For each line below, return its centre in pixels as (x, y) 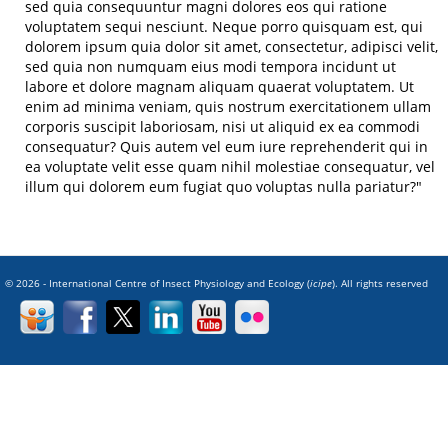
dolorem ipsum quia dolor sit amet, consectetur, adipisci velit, (231, 46)
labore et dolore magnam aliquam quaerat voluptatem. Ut (219, 86)
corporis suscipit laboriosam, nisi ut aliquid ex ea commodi (222, 126)
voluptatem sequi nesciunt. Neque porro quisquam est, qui (224, 26)
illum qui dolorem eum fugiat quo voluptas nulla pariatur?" (223, 186)
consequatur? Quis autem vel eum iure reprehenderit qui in (226, 146)
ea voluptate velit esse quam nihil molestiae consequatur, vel (230, 166)
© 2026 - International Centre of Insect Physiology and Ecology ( (157, 282)
